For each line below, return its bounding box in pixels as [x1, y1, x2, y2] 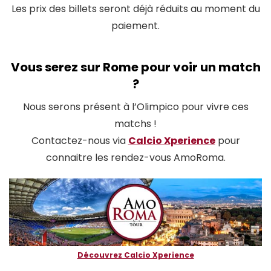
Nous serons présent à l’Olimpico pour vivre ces [22, 100, 249, 114]
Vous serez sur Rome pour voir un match [10, 59, 261, 76]
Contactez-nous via [31, 134, 128, 148]
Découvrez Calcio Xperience [77, 250, 194, 261]
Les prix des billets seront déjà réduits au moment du [11, 2, 260, 16]
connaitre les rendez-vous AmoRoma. [45, 151, 226, 165]
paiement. [111, 19, 160, 33]
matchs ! [114, 117, 157, 131]
